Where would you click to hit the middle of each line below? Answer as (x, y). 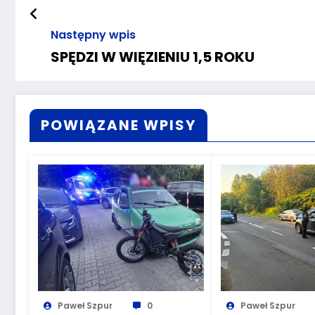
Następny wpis (93, 34)
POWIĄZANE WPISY (118, 125)
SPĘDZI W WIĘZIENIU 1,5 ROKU (153, 57)
